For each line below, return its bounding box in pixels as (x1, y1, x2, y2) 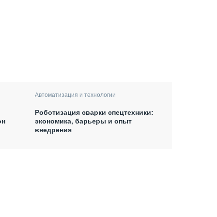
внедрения (35, 125, 72, 134)
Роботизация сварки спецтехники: (35, 108, 154, 116)
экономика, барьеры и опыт (35, 117, 132, 125)
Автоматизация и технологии (35, 91, 116, 98)
